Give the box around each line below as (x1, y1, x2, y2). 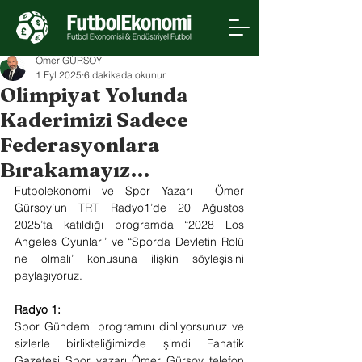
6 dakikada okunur (84, 69, 166, 81)
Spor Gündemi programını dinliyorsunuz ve (15, 319, 244, 334)
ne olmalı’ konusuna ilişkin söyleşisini (15, 251, 244, 266)
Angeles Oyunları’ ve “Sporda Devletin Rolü (15, 234, 244, 249)
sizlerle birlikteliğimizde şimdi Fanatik (15, 336, 244, 351)
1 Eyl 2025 (36, 69, 82, 81)
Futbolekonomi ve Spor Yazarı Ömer (15, 183, 244, 198)
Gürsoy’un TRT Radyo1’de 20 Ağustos (15, 200, 244, 215)
